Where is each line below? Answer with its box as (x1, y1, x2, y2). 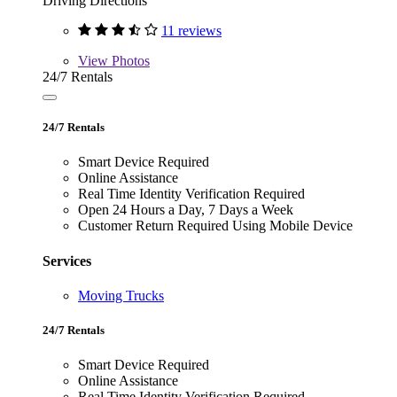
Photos (108, 53, 150, 69)
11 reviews (161, 23, 222, 39)
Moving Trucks (78, 287, 164, 303)
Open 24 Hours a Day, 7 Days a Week (78, 202, 293, 218)
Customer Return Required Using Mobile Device (78, 218, 353, 234)
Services (43, 253, 91, 269)
